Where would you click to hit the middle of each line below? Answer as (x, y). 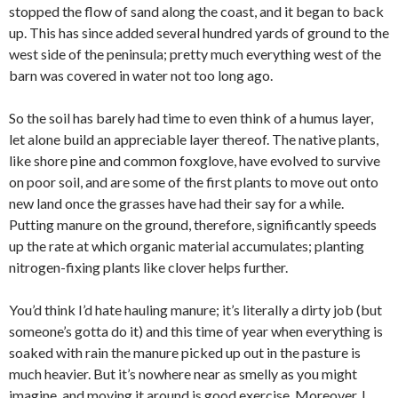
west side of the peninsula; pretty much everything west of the (195, 54)
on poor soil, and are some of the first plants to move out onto (194, 182)
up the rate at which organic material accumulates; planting (187, 246)
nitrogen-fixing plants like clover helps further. (148, 267)
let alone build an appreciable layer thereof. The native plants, (194, 139)
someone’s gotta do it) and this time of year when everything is (196, 331)
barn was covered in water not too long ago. (141, 76)
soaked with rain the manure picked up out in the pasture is (185, 353)
